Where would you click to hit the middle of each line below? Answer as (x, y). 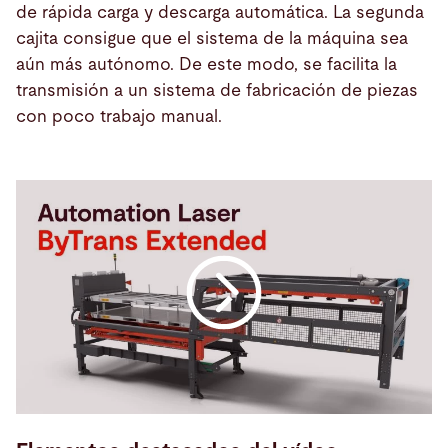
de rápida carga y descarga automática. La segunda (220, 12)
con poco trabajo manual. (121, 116)
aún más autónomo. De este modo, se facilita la (206, 64)
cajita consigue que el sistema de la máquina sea (212, 38)
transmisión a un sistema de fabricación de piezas (217, 90)
